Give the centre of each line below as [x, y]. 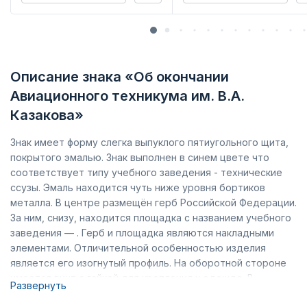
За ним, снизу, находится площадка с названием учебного [151, 218]
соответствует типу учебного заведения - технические [146, 173]
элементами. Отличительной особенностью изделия [138, 248]
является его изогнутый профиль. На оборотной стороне [148, 263]
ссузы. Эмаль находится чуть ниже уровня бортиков [138, 188]
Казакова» [47, 115]
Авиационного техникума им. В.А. [127, 96]
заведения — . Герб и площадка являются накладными [142, 233]
